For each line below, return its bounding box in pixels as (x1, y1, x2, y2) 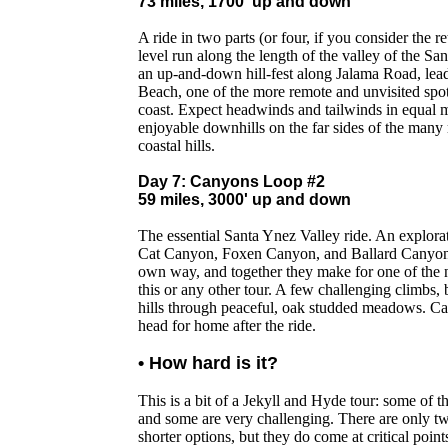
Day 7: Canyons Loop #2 (138, 173, 325, 190)
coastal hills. (138, 137, 215, 154)
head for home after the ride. (138, 317, 316, 334)
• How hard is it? (138, 353, 278, 373)
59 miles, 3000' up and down (138, 191, 351, 208)
